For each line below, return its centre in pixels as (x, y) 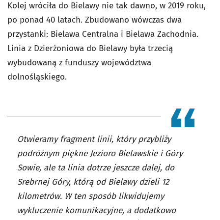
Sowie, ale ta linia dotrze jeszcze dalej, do (96, 168)
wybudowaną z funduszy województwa (79, 63)
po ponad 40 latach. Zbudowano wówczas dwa (95, 20)
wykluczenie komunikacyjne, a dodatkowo (96, 211)
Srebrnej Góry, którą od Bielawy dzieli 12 (93, 182)
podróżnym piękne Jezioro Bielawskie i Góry (100, 154)
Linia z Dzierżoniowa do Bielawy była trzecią (90, 49)
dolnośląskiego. (37, 77)
